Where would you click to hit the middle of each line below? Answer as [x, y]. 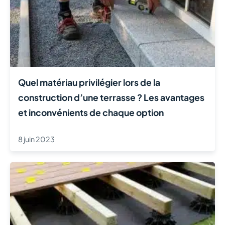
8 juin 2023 [36, 139]
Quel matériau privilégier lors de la [89, 83]
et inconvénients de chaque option [91, 113]
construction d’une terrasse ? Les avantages [111, 98]
